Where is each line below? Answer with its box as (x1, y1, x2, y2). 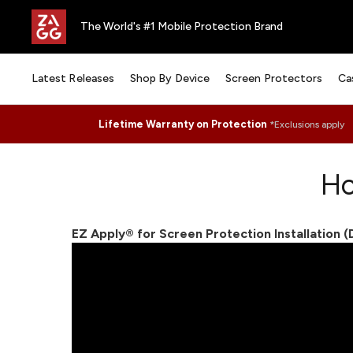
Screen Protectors (225, 72, 323, 85)
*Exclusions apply (269, 118, 344, 130)
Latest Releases (32, 72, 115, 85)
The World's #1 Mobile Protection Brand (80, 20, 283, 33)
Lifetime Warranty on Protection (98, 117, 269, 130)
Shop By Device (130, 72, 210, 85)
